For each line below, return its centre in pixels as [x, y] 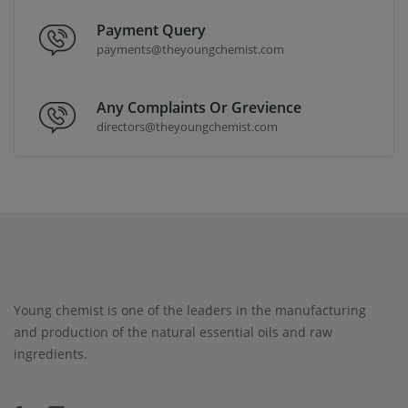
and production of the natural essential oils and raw [173, 331]
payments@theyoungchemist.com [190, 49]
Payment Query [151, 30]
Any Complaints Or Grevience [199, 107]
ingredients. [51, 353]
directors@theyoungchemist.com [187, 126]
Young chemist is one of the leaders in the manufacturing [190, 310]
